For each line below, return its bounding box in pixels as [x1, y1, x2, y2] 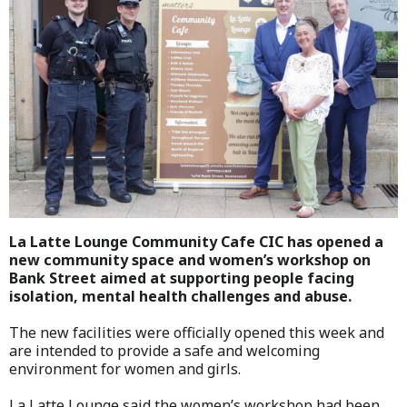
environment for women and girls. [9, 358, 241, 379]
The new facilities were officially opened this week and [9, 322, 384, 342]
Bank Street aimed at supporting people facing [9, 267, 354, 288]
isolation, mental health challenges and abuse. [9, 285, 352, 306]
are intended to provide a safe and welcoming [9, 340, 320, 361]
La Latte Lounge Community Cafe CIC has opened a [9, 231, 383, 252]
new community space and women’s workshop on [9, 249, 371, 270]
